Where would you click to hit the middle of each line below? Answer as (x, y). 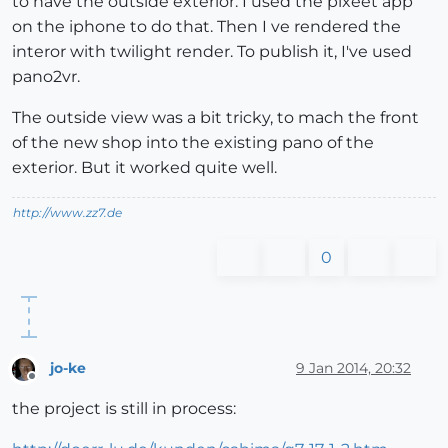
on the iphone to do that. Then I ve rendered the (206, 26)
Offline (50, 384)
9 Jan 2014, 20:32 (353, 368)
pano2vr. (46, 76)
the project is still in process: (124, 408)
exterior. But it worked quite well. (144, 167)
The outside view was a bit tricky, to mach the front (215, 117)
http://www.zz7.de (67, 212)
